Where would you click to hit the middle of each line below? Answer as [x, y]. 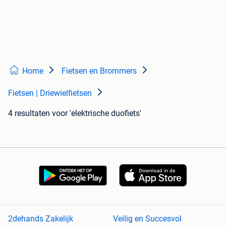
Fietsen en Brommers [99, 71]
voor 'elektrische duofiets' [97, 114]
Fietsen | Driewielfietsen [50, 93]
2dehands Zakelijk [41, 219]
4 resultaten [29, 114]
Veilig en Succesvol [147, 219]
